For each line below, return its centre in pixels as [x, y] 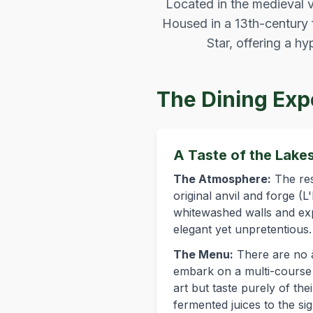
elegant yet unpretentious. [242, 229]
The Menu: [203, 254]
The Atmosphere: [222, 179]
